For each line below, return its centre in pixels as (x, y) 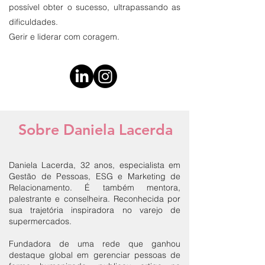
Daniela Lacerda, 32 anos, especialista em (95, 165)
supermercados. (40, 221)
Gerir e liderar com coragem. (64, 37)
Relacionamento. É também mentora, (95, 188)
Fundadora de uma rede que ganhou (95, 244)
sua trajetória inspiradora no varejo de (95, 210)
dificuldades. (33, 22)
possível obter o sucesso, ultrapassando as (95, 7)
